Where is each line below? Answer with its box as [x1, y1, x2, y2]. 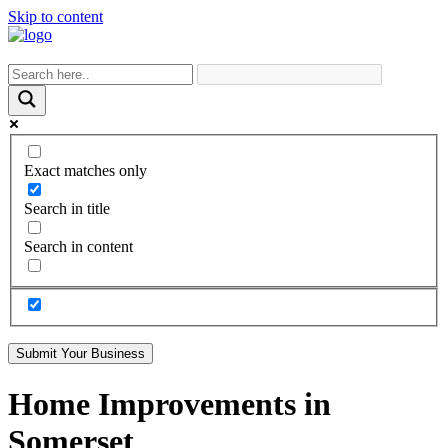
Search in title [24, 199, 110, 217]
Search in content [24, 237, 133, 255]
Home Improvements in [8, 385, 331, 422]
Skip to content [8, 8, 103, 25]
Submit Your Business [16, 346, 145, 362]
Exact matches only [24, 161, 147, 179]
